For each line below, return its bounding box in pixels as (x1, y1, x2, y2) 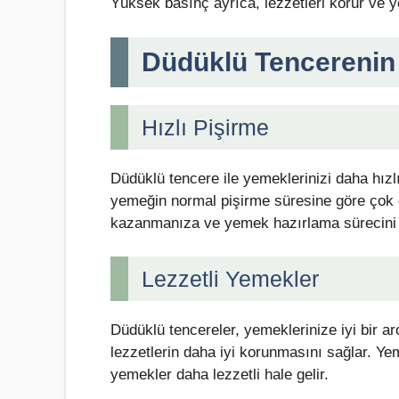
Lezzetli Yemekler (142, 266, 319, 292)
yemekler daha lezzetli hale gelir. (110, 366, 329, 384)
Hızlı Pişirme (142, 114, 269, 140)
